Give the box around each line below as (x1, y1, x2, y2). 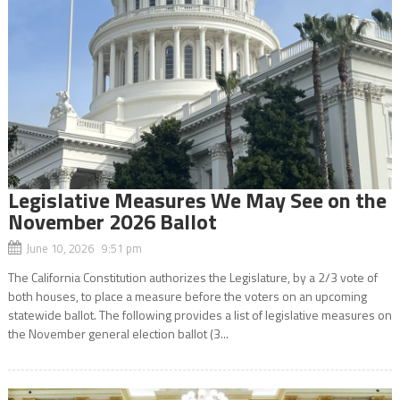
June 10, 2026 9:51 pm (25, 238, 142, 257)
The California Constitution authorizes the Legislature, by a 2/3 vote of (7, 267, 378, 287)
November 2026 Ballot (7, 204, 217, 237)
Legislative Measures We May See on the (7, 183, 387, 216)
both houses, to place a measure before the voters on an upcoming (7, 286, 367, 305)
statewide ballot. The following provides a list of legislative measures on (7, 304, 392, 324)
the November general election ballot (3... (7, 323, 229, 343)
